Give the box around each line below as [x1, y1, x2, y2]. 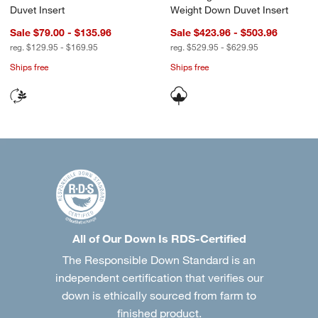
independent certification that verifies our [55, 270, 263, 285]
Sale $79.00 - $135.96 [10, 26, 111, 40]
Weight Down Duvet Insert [170, 4, 288, 17]
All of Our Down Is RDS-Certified [72, 231, 246, 246]
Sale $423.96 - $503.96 [170, 26, 278, 40]
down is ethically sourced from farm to [62, 287, 256, 302]
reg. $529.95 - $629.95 [170, 41, 258, 53]
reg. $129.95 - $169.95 [10, 41, 98, 53]
